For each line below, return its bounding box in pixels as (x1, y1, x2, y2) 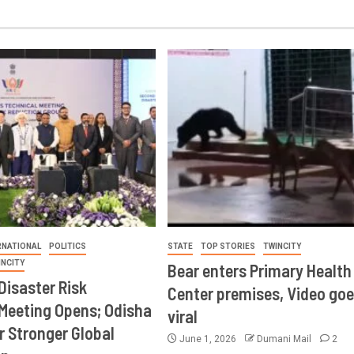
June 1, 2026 (176, 333, 239, 345)
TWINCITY (262, 242, 301, 250)
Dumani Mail (256, 333, 314, 345)
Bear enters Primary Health (167, 260, 352, 281)
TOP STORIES (200, 242, 255, 250)
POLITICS (49, 242, 87, 250)
